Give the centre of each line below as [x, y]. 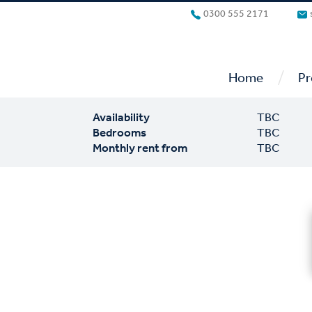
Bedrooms [119, 132]
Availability [121, 117]
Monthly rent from [140, 148]
